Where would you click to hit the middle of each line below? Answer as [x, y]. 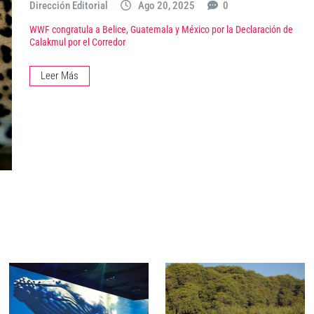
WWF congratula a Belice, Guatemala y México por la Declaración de [161, 30]
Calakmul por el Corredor [77, 43]
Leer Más [60, 76]
